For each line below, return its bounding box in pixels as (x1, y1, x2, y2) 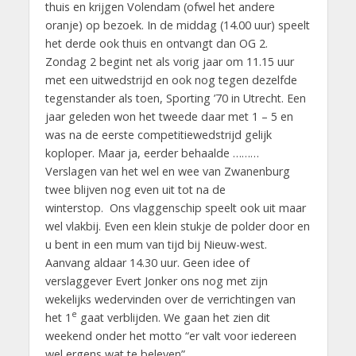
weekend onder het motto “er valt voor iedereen (44, 327, 296, 343)
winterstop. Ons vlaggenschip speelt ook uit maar (44, 199, 306, 215)
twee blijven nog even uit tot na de (44, 181, 226, 197)
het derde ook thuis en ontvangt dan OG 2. (44, 35, 268, 51)
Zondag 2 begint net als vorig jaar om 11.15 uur (44, 53, 294, 69)
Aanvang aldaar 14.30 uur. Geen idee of (44, 254, 250, 270)
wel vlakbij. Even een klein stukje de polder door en (44, 218, 310, 234)
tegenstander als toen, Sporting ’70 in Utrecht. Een (44, 90, 306, 106)
